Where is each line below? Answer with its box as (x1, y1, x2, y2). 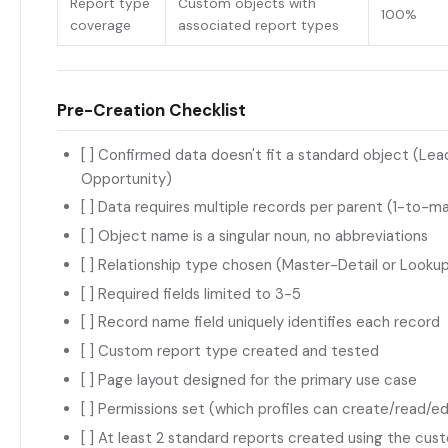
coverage (70, 17, 131, 35)
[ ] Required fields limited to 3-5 (81, 283, 301, 304)
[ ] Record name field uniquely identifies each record (81, 312, 440, 333)
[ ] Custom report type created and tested (81, 341, 379, 362)
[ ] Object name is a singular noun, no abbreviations (81, 226, 428, 247)
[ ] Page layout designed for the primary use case (81, 370, 417, 391)
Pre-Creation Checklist (57, 98, 246, 121)
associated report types (178, 17, 339, 35)
